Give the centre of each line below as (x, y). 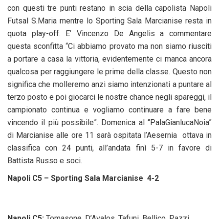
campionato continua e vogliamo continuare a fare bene (109, 109)
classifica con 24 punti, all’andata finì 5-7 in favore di (109, 148)
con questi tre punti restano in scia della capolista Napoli (109, 8)
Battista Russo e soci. (45, 160)
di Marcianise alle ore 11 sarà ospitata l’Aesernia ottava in (109, 135)
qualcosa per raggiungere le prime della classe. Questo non (109, 71)
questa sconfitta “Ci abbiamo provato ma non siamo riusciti (109, 46)
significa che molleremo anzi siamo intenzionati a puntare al (109, 84)
